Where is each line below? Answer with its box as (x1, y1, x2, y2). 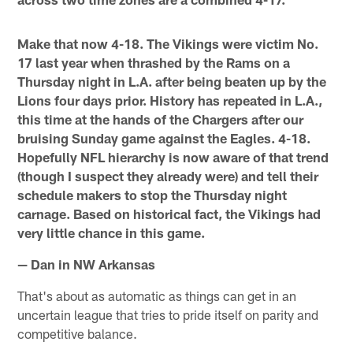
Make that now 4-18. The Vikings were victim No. (17, 35, 319, 51)
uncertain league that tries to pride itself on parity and (17, 306, 319, 322)
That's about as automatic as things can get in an (17, 287, 297, 303)
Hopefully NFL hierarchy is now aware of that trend (17, 148, 329, 165)
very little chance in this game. (17, 224, 206, 240)
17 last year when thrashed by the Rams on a (17, 54, 291, 70)
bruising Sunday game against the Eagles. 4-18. (17, 129, 311, 146)
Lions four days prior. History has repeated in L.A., (17, 91, 323, 108)
